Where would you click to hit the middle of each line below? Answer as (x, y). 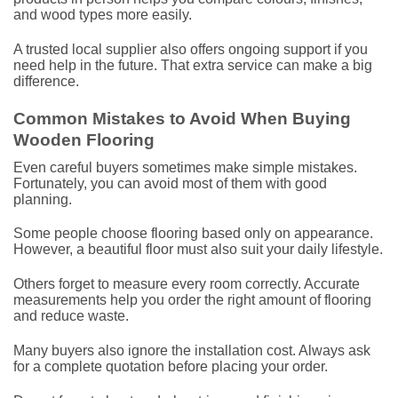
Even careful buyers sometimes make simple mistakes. (185, 167)
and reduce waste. (71, 316)
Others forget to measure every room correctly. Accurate (187, 284)
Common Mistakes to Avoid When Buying (182, 119)
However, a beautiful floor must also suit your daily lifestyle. (198, 250)
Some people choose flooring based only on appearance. (193, 234)
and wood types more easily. (103, 15)
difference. (46, 82)
